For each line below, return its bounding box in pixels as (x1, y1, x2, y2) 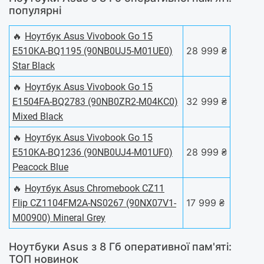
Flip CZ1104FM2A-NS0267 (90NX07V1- (12, 197, 176, 209)
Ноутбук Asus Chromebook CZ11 (25, 183, 164, 194)
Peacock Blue (12, 161, 68, 173)
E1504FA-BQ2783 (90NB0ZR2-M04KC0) (12, 96, 178, 108)
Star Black (12, 60, 55, 72)
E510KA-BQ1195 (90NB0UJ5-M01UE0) (12, 45, 173, 57)
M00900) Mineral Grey (12, 212, 105, 224)
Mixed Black (12, 111, 63, 123)
